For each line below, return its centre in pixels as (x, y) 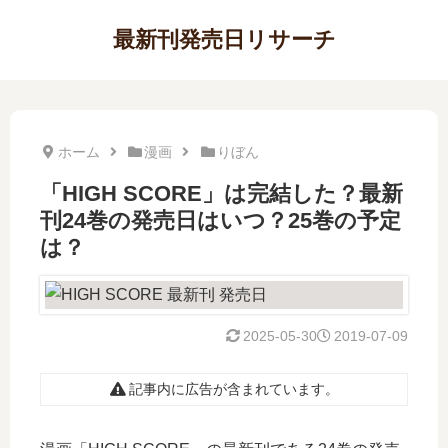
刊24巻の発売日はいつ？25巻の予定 (220, 220)
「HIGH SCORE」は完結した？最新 (221, 193)
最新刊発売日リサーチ (224, 39)
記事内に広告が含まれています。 (233, 389)
